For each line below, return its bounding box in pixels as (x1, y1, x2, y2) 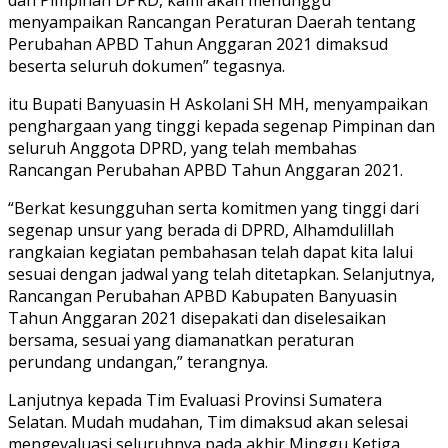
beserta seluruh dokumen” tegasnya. (8, 54, 285, 77)
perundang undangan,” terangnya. (8, 350, 268, 373)
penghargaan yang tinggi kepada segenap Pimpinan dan (8, 114, 435, 137)
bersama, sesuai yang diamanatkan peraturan (8, 328, 354, 351)
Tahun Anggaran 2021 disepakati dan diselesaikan (8, 306, 386, 329)
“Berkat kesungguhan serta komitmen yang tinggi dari (8, 196, 419, 219)
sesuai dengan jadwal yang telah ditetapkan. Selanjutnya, (8, 262, 435, 285)
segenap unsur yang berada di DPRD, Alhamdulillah (8, 218, 394, 241)
